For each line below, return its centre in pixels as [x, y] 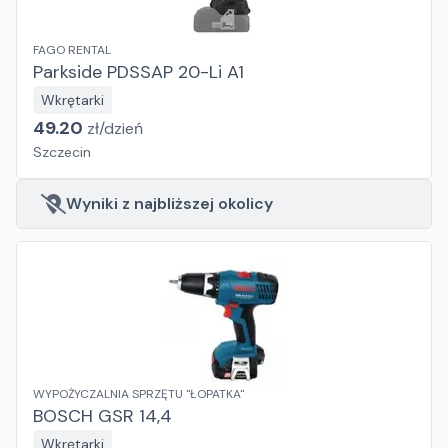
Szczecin [62, 152]
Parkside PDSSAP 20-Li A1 [138, 72]
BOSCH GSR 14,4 [102, 416]
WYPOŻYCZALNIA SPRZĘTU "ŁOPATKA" [138, 394]
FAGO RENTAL [72, 50]
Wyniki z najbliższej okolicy [169, 203]
